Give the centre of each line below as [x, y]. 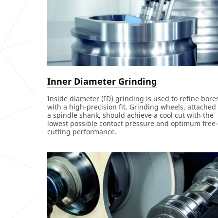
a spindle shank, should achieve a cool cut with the [130, 115]
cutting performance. [82, 132]
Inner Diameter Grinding [102, 81]
